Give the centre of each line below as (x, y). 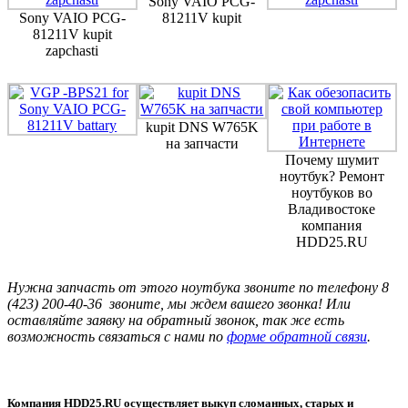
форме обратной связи (297, 336)
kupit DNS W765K (202, 127)
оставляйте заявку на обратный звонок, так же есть (176, 320)
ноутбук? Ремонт (331, 176)
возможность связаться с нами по (117, 336)
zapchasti (72, 50)
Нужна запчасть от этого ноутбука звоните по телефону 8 (198, 287)
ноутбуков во (331, 192)
